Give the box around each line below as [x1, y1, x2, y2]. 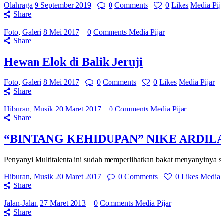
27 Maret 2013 [40, 199, 86, 208]
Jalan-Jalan [4, 199, 38, 208]
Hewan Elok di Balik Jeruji [4, 55, 143, 68]
